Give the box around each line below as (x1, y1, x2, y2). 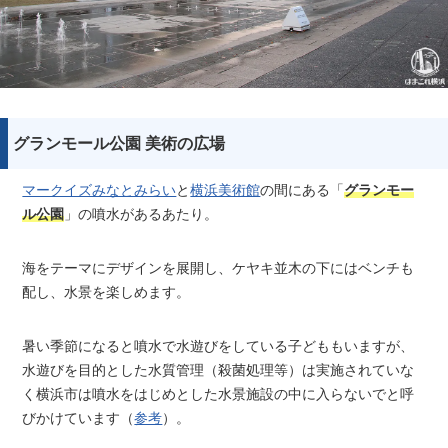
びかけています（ (22, 410, 135, 426)
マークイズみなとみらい (22, 182, 177, 198)
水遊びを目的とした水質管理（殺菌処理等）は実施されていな (22, 362, 415, 378)
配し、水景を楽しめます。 (22, 284, 191, 300)
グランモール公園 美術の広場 (13, 133, 225, 152)
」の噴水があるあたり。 (64, 206, 219, 222)
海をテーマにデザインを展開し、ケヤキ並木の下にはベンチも (22, 260, 415, 276)
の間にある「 (260, 182, 345, 198)
